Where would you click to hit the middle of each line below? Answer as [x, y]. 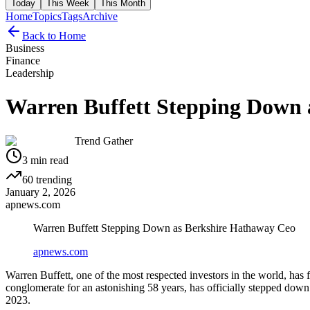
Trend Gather [104, 140]
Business [25, 48]
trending [53, 179]
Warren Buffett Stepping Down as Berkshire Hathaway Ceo [164, 228]
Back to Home [54, 35]
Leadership [30, 73]
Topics [47, 16]
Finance [23, 60]
